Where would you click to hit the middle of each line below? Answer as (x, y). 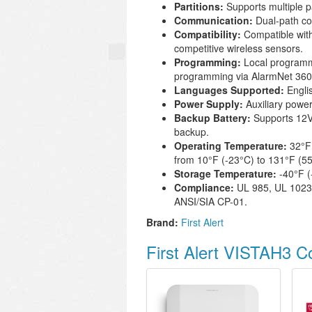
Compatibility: (208, 34)
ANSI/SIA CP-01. (211, 201)
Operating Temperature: (231, 146)
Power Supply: (209, 104)
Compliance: (204, 187)
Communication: (213, 20)
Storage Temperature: (225, 173)
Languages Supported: (229, 90)
